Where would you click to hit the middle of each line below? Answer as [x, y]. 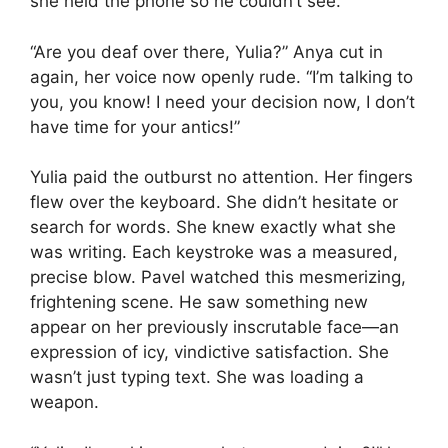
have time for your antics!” [135, 126]
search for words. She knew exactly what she [213, 227]
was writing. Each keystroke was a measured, [214, 252]
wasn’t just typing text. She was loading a [197, 377]
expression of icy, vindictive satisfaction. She [209, 352]
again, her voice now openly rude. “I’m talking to [221, 76]
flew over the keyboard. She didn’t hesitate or [214, 202]
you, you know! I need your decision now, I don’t [222, 101]
